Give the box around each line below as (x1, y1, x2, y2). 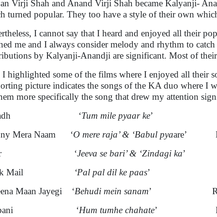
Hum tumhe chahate (79, 205, 155, 215)
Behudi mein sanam (75, 186, 149, 196)
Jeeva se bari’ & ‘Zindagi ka (77, 148, 183, 158)
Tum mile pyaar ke (81, 110, 150, 121)
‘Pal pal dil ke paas (74, 167, 147, 177)
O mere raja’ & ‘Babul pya (73, 129, 173, 139)
